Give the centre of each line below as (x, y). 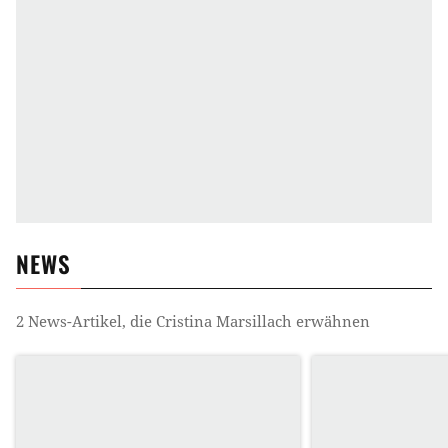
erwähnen (331, 321)
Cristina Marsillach (224, 321)
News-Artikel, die (90, 321)
